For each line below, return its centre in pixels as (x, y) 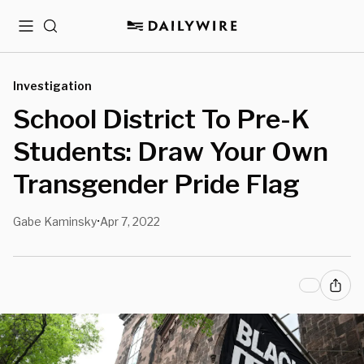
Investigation (52, 86)
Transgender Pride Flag (156, 184)
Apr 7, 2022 (130, 221)
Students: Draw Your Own (171, 152)
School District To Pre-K (161, 119)
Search (63, 32)
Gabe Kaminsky (55, 221)
